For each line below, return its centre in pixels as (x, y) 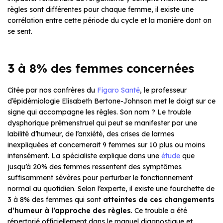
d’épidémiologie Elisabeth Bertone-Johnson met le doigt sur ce (111, 101)
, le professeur (163, 90)
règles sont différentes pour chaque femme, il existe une (101, 9)
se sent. (20, 31)
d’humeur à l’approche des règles (69, 210)
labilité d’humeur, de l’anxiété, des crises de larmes (91, 134)
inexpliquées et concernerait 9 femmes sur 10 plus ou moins (106, 145)
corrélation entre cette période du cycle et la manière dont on (110, 20)
